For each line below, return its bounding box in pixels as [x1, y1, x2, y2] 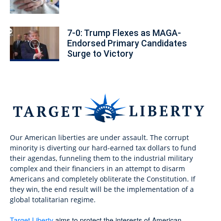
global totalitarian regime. [10, 194, 96, 204]
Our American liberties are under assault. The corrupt [10, 132, 189, 142]
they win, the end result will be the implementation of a [10, 184, 194, 194]
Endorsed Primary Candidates [67, 38, 187, 48]
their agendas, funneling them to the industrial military [10, 153, 193, 163]
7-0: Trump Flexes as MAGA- [67, 28, 181, 38]
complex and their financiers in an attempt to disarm [10, 163, 185, 173]
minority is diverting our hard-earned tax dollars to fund [10, 143, 196, 152]
